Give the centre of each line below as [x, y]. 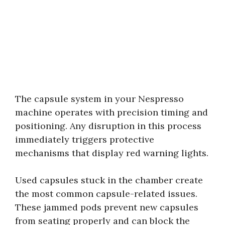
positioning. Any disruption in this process [108, 126]
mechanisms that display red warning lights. [112, 153]
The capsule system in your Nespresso [99, 98]
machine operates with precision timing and [111, 112]
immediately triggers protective [85, 139]
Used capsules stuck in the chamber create [109, 180]
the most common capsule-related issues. [106, 193]
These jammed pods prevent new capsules [107, 207]
